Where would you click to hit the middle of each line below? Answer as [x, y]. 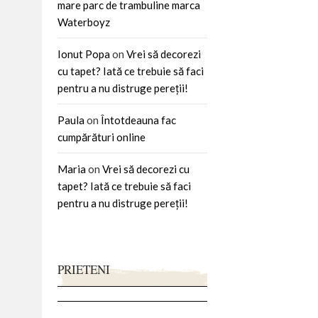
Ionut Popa [84, 54]
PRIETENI [84, 269]
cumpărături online [102, 137]
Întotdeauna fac [138, 120]
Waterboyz [84, 22]
